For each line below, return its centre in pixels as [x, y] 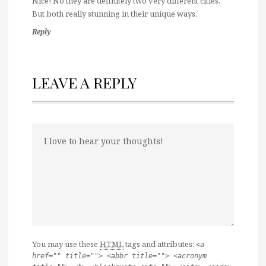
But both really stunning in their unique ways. [115, 13]
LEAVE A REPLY [84, 82]
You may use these [66, 244]
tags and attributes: [160, 244]
